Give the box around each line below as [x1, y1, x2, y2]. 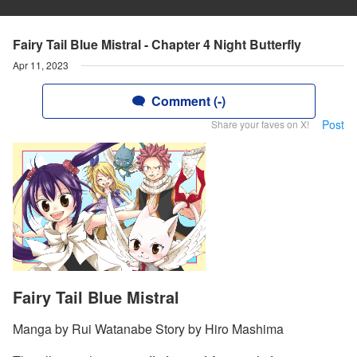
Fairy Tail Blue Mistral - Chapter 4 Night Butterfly [13, 35, 301, 53]
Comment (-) [151, 92, 226, 110]
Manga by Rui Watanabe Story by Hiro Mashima [13, 320, 284, 339]
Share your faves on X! [211, 117, 309, 131]
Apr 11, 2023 [13, 58, 69, 72]
